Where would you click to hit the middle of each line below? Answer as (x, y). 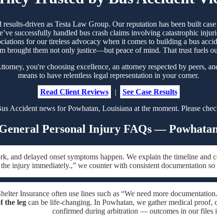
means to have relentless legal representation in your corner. (108, 76)
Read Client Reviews (74, 92)
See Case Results (150, 92)
